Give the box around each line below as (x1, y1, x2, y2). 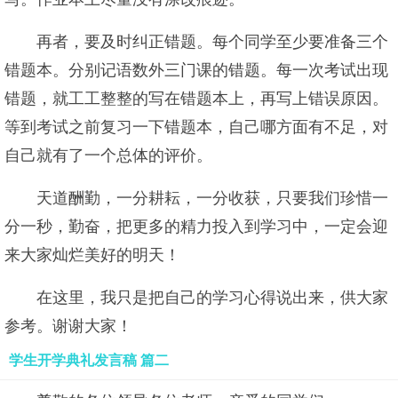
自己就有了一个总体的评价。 (4, 147, 212, 164)
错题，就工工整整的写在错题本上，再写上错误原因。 (4, 90, 388, 107)
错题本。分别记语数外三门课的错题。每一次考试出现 (4, 61, 388, 79)
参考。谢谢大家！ (4, 317, 132, 335)
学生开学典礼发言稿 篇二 (9, 353, 169, 368)
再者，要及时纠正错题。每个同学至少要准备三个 (36, 33, 388, 51)
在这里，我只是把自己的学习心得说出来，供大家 (36, 289, 388, 306)
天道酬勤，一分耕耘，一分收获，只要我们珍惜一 (36, 189, 388, 207)
